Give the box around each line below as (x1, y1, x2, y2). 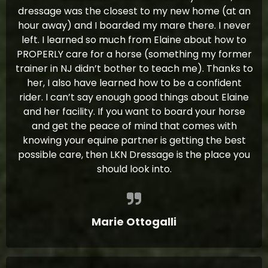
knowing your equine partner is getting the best (22, 133, 246, 148)
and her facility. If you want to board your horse (23, 105, 245, 119)
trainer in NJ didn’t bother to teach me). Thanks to (15, 62, 253, 76)
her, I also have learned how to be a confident (26, 76, 242, 90)
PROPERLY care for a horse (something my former (16, 47, 252, 62)
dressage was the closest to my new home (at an (17, 4, 251, 19)
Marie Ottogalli (92, 214, 176, 230)
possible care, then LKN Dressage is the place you (18, 148, 250, 162)
